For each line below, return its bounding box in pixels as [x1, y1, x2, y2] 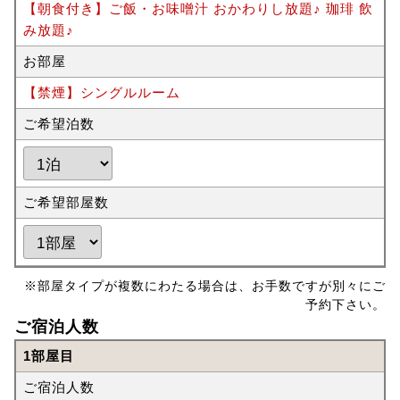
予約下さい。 [305, 298, 387, 312]
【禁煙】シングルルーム [22, 85, 180, 100]
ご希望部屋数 [22, 195, 109, 210]
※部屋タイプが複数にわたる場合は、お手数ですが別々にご [24, 279, 387, 293]
